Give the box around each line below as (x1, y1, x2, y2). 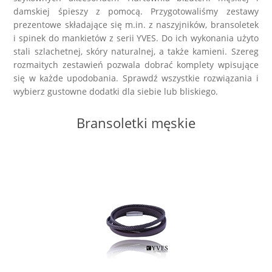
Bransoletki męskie (76, 114, 195, 132)
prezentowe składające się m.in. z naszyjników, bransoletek (13, 19, 259, 31)
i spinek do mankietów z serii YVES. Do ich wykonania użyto (13, 32, 259, 44)
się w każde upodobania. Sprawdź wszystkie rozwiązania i (13, 72, 259, 84)
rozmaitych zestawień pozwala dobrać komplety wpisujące (13, 59, 259, 71)
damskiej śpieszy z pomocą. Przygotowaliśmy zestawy (13, 5, 259, 18)
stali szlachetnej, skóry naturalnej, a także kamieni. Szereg (13, 46, 259, 58)
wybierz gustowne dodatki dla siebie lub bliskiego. (13, 86, 219, 98)
